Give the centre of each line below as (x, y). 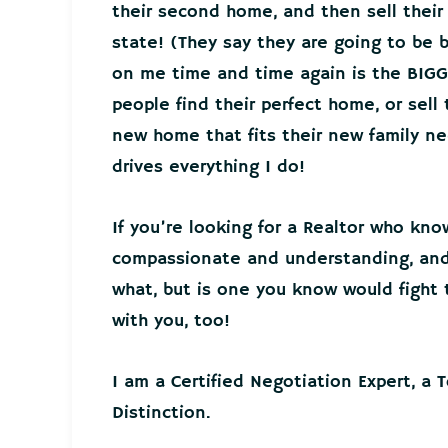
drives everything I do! (208, 166)
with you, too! (171, 320)
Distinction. (161, 412)
